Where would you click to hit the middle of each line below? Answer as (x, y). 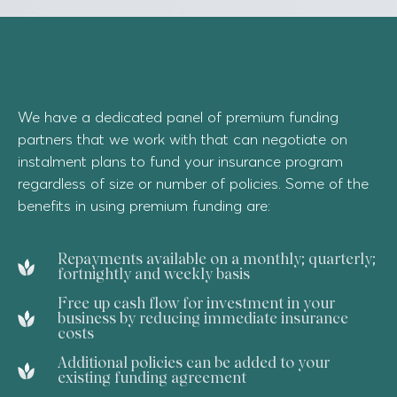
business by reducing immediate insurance (202, 318)
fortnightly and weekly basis (153, 274)
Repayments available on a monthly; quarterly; (216, 259)
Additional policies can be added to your (193, 362)
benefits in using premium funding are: (144, 205)
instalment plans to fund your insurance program (180, 161)
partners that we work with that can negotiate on (183, 139)
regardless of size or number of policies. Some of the (193, 183)
